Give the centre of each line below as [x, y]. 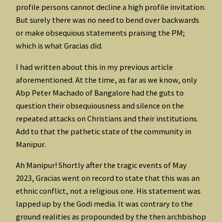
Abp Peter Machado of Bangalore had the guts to [100, 92]
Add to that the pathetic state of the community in [104, 131]
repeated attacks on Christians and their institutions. [107, 118]
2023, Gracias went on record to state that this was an [108, 178]
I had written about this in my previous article [94, 67]
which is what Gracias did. [59, 46]
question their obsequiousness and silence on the [100, 105]
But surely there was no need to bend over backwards [108, 20]
